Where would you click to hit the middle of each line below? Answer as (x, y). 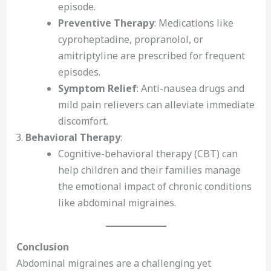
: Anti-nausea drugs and (190, 88)
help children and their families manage (149, 170)
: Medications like (194, 23)
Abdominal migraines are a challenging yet (113, 263)
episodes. (79, 72)
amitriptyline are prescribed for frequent (151, 55)
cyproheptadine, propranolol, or (130, 39)
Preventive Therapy (106, 23)
